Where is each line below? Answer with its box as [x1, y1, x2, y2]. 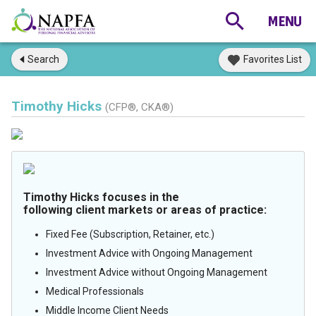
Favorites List [243, 54, 302, 65]
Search [28, 54, 59, 65]
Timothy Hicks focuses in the [23, 190, 179, 204]
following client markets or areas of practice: [23, 203, 267, 217]
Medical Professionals [46, 286, 144, 297]
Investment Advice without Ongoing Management [46, 267, 267, 278]
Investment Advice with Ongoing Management [46, 248, 253, 259]
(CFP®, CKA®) [105, 101, 174, 114]
